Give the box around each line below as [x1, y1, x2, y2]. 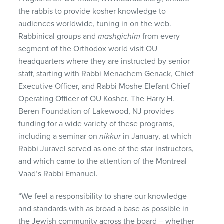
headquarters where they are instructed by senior [18, 56, 190, 66]
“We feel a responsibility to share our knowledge [18, 191, 187, 201]
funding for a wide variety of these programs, [18, 118, 175, 129]
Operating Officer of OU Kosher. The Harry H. [18, 93, 175, 104]
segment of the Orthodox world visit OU [18, 43, 158, 54]
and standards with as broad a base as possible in [18, 203, 189, 214]
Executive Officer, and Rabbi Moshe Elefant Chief [18, 81, 190, 91]
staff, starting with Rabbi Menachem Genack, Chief [18, 68, 194, 79]
